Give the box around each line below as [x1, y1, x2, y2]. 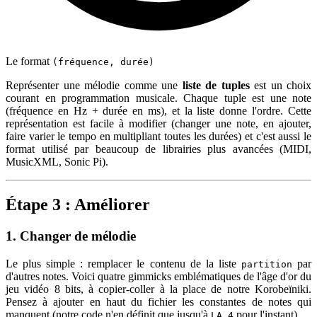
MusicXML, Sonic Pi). [6, 156, 108, 168]
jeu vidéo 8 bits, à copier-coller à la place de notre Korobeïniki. [6, 282, 311, 295]
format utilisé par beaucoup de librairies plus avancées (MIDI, [6, 143, 311, 156]
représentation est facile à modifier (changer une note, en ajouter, [6, 117, 311, 130]
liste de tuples [182, 79, 250, 92]
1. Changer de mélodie [6, 229, 136, 244]
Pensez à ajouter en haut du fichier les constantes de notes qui [6, 295, 311, 308]
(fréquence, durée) [52, 57, 154, 68]
